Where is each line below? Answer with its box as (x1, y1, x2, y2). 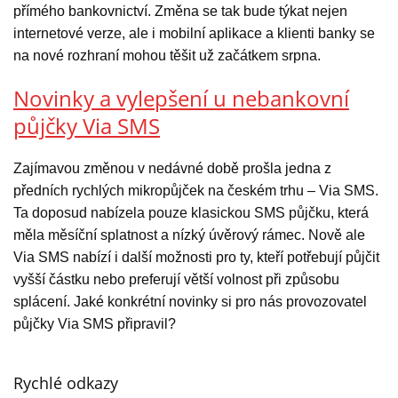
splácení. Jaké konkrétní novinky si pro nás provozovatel (13, 294, 367, 310)
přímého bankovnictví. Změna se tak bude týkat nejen (13, 4, 347, 20)
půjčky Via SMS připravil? (13, 316, 176, 332)
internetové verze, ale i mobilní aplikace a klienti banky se (13, 26, 375, 42)
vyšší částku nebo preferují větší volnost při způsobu (13, 272, 339, 288)
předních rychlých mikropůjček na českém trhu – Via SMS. (13, 183, 378, 199)
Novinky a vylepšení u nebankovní (13, 84, 349, 114)
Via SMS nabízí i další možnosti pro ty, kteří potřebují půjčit (13, 250, 379, 266)
